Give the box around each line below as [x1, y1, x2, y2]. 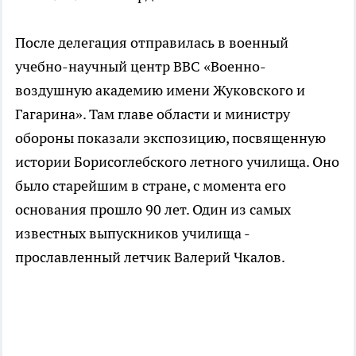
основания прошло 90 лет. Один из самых [15, 200, 291, 219]
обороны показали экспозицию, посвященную [15, 129, 326, 147]
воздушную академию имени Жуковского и [15, 81, 305, 99]
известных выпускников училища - [15, 224, 250, 242]
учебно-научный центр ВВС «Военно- [15, 57, 266, 75]
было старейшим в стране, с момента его [15, 176, 286, 195]
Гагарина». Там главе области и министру [15, 105, 290, 123]
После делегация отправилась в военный [15, 33, 288, 52]
